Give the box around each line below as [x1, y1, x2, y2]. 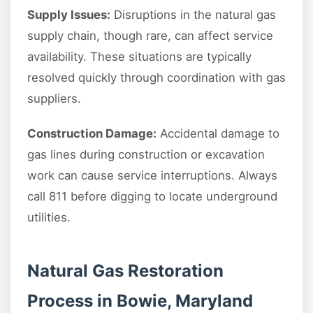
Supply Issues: [27, 7, 110, 22]
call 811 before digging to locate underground [27, 189, 277, 203]
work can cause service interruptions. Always [27, 168, 277, 182]
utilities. [27, 210, 71, 224]
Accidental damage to [156, 126, 279, 140]
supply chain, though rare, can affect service [27, 28, 273, 43]
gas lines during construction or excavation [27, 147, 265, 161]
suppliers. [27, 91, 81, 105]
